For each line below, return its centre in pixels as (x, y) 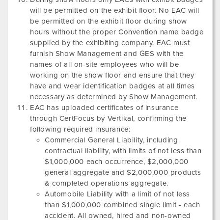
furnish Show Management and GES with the (107, 54)
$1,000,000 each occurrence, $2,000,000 (117, 162)
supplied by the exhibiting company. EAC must (110, 43)
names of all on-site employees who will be (105, 64)
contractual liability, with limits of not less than (123, 151)
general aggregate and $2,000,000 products (123, 172)
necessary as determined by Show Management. (114, 97)
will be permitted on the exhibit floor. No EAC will (115, 10)
